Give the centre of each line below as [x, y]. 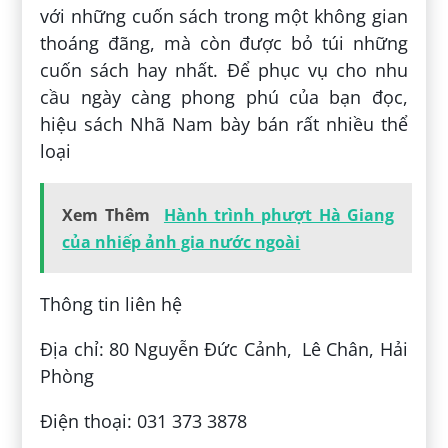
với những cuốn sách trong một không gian [224, 15]
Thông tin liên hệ [111, 303]
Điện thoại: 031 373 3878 [144, 420]
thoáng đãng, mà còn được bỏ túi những [224, 42]
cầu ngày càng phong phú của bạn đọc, [224, 96]
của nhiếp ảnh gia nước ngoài [181, 241]
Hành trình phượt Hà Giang [278, 214]
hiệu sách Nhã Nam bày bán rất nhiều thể [224, 123]
